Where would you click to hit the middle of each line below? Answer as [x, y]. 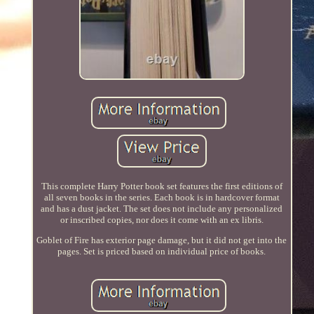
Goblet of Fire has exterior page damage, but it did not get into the [162, 240]
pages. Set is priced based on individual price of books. [162, 252]
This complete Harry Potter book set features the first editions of [162, 186]
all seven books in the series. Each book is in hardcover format [162, 198]
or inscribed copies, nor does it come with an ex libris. [162, 220]
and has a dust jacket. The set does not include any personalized [162, 209]
